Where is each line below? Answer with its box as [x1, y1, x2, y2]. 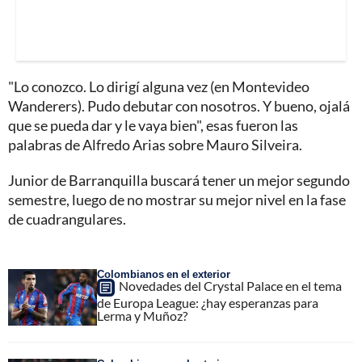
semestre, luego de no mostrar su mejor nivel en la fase [8, 191, 346, 209]
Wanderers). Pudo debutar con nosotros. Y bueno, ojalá [8, 97, 350, 116]
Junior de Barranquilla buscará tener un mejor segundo [8, 171, 350, 190]
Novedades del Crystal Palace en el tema [119, 278, 342, 294]
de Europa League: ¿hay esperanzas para [97, 295, 318, 311]
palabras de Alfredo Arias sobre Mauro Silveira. [8, 136, 302, 154]
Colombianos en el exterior [97, 267, 230, 281]
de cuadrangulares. [8, 210, 126, 229]
